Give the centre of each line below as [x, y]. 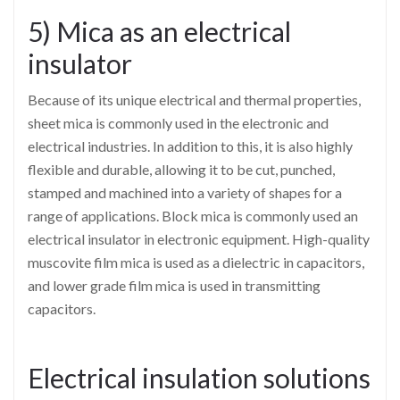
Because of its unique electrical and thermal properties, [194, 99]
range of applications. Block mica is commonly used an [193, 215]
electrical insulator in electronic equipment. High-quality [199, 238]
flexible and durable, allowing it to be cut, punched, [181, 169]
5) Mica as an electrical [159, 31]
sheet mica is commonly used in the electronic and [178, 122]
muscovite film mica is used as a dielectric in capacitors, [196, 262]
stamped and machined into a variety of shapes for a [185, 192]
